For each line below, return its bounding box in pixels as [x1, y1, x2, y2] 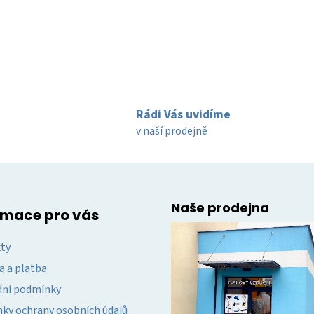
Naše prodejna [171, 199, 269, 217]
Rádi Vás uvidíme [136, 105, 231, 123]
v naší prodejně [136, 123, 207, 139]
